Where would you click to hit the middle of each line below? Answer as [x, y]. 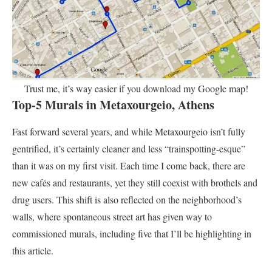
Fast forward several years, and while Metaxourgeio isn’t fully [129, 131]
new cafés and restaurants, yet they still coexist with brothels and [135, 182]
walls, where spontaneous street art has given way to [112, 216]
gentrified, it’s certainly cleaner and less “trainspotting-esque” [129, 148]
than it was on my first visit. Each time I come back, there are [129, 165]
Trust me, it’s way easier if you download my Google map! [136, 88]
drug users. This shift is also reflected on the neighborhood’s [127, 199]
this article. [33, 250]
